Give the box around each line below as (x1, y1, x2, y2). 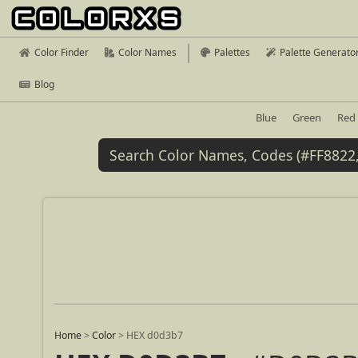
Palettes (214, 46, 250, 59)
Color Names (118, 46, 177, 59)
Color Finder (34, 46, 89, 59)
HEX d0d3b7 (126, 328, 184, 343)
